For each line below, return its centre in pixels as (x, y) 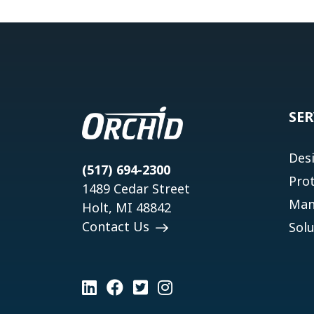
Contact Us (117, 226)
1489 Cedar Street (136, 188)
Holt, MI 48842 (127, 207)
